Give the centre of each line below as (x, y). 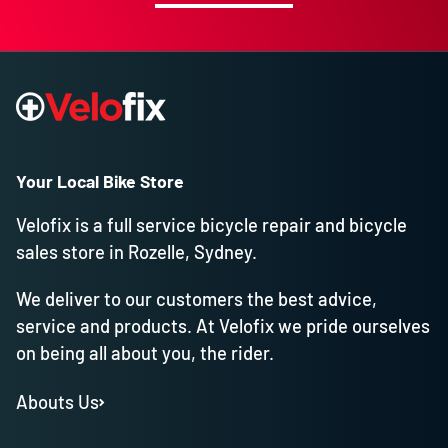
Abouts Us (57, 401)
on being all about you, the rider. (145, 353)
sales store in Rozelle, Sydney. (136, 252)
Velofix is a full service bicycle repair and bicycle (211, 225)
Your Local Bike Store (100, 181)
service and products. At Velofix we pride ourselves (223, 326)
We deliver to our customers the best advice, (196, 299)
